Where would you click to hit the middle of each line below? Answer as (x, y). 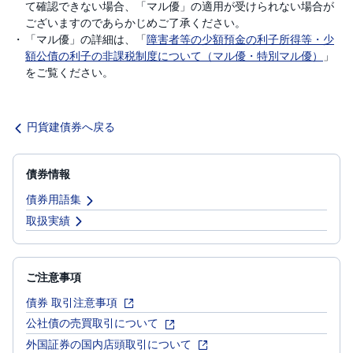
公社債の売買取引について (94, 323)
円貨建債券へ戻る (71, 126)
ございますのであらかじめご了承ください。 (136, 22)
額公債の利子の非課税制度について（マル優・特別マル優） (174, 56)
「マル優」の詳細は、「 (86, 39)
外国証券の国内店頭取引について (110, 343)
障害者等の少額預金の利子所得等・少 (240, 39)
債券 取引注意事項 (73, 301)
